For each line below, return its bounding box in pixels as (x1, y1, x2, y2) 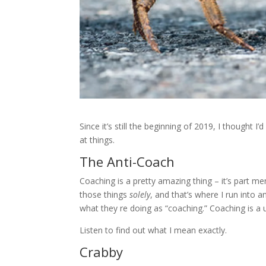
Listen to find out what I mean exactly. (80, 224, 227, 236)
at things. (80, 134, 115, 146)
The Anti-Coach (80, 153, 175, 171)
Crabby (80, 243, 123, 261)
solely (129, 189, 151, 201)
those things (80, 189, 130, 201)
